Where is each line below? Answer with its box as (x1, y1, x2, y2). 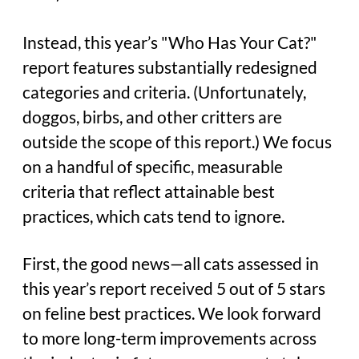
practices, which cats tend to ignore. (22, 206, 284, 228)
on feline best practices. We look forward (22, 303, 321, 325)
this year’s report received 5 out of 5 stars (22, 278, 325, 300)
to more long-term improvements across (22, 328, 317, 349)
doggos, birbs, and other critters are (22, 107, 282, 128)
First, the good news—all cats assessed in (22, 253, 319, 275)
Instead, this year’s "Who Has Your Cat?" (22, 32, 317, 54)
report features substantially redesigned (22, 57, 317, 79)
